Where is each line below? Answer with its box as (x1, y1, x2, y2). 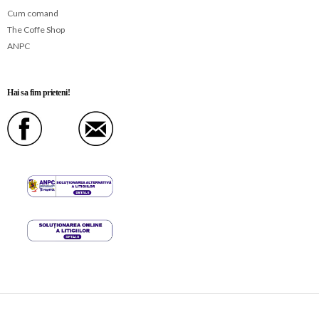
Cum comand (7, 8, 58, 19)
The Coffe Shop (7, 24, 65, 36)
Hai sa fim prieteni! (7, 87, 70, 98)
